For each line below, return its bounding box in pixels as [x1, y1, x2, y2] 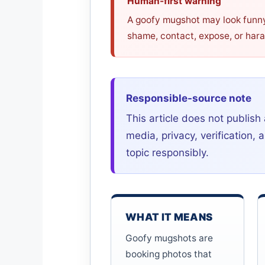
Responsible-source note [126, 92, 251, 105]
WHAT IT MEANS [125, 211, 213, 224]
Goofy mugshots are [125, 232, 213, 244]
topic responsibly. [126, 147, 209, 159]
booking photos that [125, 248, 212, 260]
